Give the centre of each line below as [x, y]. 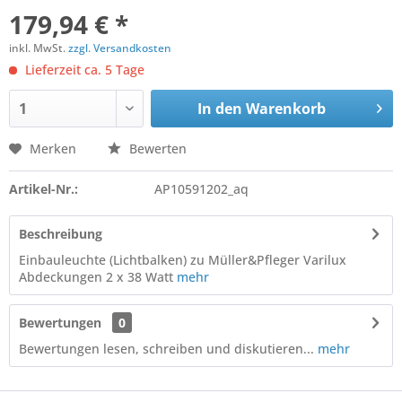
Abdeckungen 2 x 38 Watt [96, 277]
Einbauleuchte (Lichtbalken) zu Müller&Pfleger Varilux [183, 260]
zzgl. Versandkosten [120, 48]
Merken [53, 149]
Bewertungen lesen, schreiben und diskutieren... [166, 349]
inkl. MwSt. [39, 48]
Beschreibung [61, 234]
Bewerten [156, 149]
